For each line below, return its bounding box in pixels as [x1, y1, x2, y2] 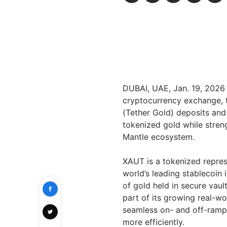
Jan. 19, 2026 [173, 83, 225, 94]
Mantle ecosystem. [123, 132, 195, 142]
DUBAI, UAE [123, 83, 169, 94]
